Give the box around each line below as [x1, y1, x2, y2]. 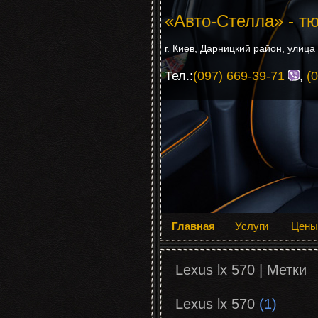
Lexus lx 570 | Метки [175, 262, 307, 278]
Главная [172, 220, 215, 232]
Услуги [235, 220, 268, 232]
